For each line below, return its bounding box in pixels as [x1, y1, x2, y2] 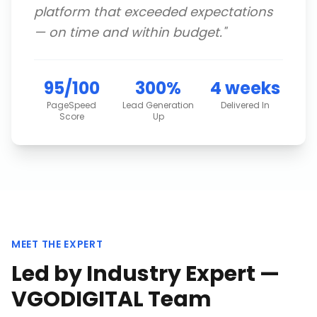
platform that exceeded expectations [34, 3, 272, 21]
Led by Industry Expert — [11, 259, 279, 289]
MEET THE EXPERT [11, 237, 103, 251]
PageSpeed [47, 99, 97, 111]
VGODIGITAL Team [11, 284, 212, 314]
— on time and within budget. [34, 23, 222, 41]
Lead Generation [122, 99, 195, 111]
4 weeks [210, 76, 281, 100]
